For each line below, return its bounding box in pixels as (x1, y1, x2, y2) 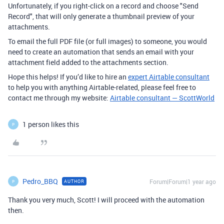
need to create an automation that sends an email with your (8, 47, 194, 56)
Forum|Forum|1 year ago (149, 177, 216, 185)
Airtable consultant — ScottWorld (110, 93, 214, 102)
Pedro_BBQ (22, 176, 58, 186)
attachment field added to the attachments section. (8, 57, 168, 67)
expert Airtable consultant (128, 72, 209, 81)
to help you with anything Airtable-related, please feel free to (8, 82, 196, 92)
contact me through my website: (8, 93, 110, 102)
